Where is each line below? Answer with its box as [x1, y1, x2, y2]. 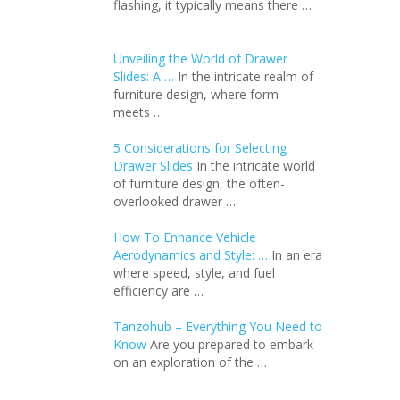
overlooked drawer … [112, 193, 236, 210]
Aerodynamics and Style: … [112, 246, 268, 263]
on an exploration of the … [112, 354, 267, 371]
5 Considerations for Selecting [112, 139, 287, 156]
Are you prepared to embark [149, 336, 313, 353]
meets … [112, 104, 163, 121]
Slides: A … [112, 68, 174, 85]
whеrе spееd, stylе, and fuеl [112, 264, 275, 281]
